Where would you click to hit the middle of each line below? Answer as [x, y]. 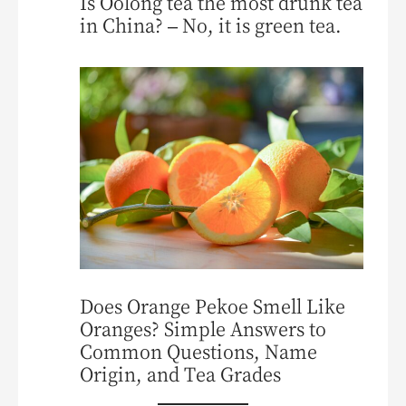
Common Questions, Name [199, 351]
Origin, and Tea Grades [181, 373]
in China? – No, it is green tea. [211, 25]
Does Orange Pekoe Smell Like [213, 305]
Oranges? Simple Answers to [203, 328]
